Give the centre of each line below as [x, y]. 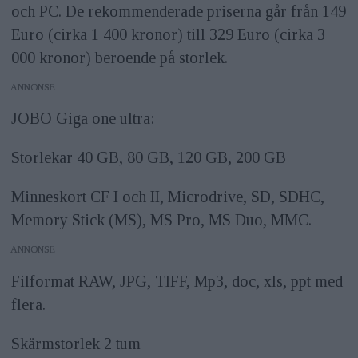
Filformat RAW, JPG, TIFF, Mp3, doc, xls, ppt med [177, 282]
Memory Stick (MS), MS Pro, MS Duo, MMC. [161, 220]
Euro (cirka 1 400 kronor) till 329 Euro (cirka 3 [168, 34]
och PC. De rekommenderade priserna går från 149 [178, 11]
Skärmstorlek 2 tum [76, 344]
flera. [28, 305]
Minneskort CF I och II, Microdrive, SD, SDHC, [167, 197]
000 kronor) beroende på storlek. [119, 57]
